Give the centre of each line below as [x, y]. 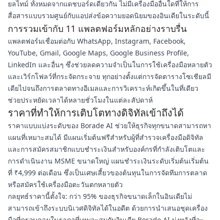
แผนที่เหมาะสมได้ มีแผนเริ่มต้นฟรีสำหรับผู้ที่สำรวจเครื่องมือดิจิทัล [106, 137]
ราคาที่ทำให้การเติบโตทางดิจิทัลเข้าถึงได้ [96, 113]
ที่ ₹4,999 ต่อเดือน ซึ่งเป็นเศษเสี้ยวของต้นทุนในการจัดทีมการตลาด [108, 173]
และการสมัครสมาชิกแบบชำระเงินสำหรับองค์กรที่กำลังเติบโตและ [107, 149]
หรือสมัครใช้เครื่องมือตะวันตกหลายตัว [65, 184]
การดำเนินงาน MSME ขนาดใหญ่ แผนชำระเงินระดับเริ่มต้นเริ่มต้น [108, 161]
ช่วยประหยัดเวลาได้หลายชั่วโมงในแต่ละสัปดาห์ [80, 100]
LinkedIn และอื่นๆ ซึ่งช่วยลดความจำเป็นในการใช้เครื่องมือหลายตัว [110, 65]
